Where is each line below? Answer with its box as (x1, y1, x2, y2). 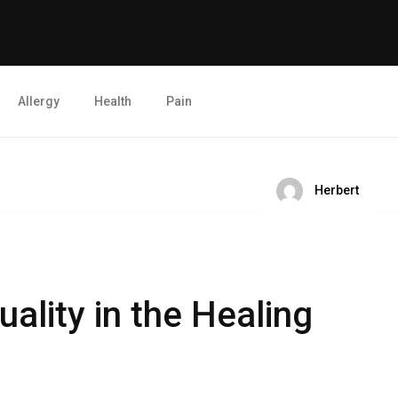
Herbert (312, 183, 359, 197)
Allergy (18, 94, 60, 108)
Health (94, 94, 131, 108)
